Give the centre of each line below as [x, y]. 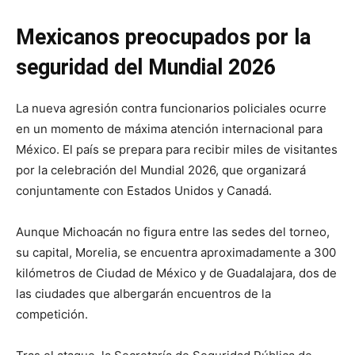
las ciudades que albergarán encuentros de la [143, 294]
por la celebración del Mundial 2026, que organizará [161, 170]
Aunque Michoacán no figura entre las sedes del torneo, [173, 232]
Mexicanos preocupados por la [163, 38]
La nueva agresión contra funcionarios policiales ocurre [171, 109]
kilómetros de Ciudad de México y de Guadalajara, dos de [176, 273]
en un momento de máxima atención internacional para [169, 129]
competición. [52, 315]
